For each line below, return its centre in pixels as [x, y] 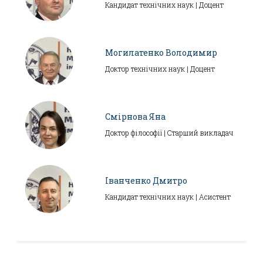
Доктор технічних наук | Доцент [160, 68]
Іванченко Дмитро [146, 180]
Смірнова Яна [135, 116]
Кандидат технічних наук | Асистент [168, 196]
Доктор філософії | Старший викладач [169, 132]
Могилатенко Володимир [161, 52]
